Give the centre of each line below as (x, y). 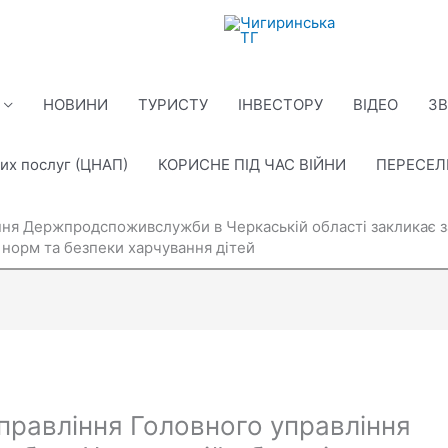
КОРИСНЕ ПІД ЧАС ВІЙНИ (252, 164)
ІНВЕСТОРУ (280, 104)
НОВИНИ (75, 104)
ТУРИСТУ (173, 104)
